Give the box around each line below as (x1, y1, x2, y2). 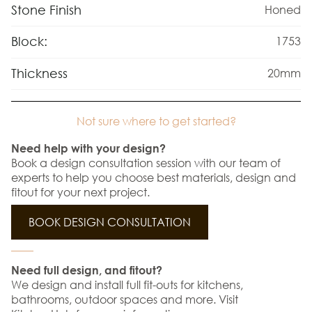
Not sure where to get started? (76, 114, 236, 129)
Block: (11, 33, 47, 49)
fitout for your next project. (11, 185, 150, 200)
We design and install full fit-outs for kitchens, (11, 277, 243, 292)
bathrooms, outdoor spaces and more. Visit (11, 292, 238, 307)
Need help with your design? (11, 141, 169, 155)
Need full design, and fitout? (11, 263, 162, 277)
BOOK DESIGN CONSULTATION (29, 214, 191, 230)
